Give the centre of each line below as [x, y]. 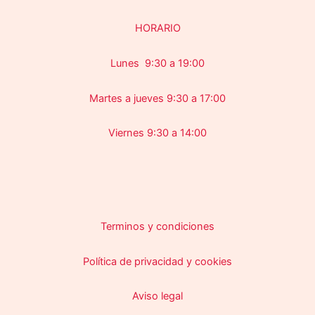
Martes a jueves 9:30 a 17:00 [157, 98]
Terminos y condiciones [157, 227]
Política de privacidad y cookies [157, 261]
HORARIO [157, 28]
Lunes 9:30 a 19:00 [157, 63]
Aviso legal [157, 296]
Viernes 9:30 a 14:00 [157, 133]
